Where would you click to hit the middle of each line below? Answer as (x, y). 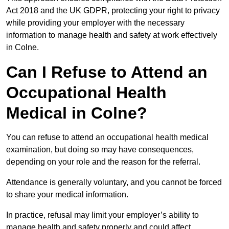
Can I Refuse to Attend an (107, 72)
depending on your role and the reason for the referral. (104, 162)
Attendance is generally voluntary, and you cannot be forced (114, 182)
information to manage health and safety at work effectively (112, 35)
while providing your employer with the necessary (95, 23)
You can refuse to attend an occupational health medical (107, 138)
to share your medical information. (68, 195)
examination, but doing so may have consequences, (100, 150)
